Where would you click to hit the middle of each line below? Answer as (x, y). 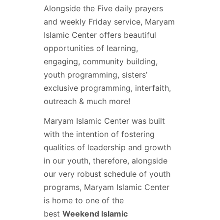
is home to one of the (84, 201)
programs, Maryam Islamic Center (107, 187)
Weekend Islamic (95, 214)
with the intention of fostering (99, 134)
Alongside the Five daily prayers (103, 9)
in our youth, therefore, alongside (106, 161)
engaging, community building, (101, 62)
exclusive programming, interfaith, (107, 88)
